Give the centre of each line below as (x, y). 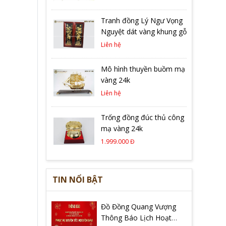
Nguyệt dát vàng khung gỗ (144, 32)
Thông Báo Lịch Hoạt (136, 218)
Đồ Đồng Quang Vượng (138, 207)
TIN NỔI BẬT (78, 180)
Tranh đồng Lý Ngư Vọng (142, 21)
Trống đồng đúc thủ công (142, 118)
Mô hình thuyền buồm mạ (143, 69)
